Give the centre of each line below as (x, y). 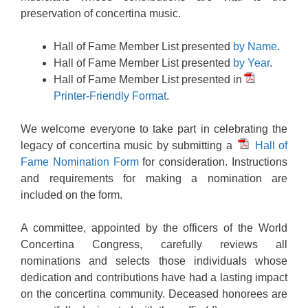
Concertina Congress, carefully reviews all (154, 244)
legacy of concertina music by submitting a (129, 145)
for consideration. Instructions (213, 162)
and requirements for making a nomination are (154, 178)
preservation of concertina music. (101, 13)
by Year (251, 63)
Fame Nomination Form (80, 162)
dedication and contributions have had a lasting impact (154, 277)
